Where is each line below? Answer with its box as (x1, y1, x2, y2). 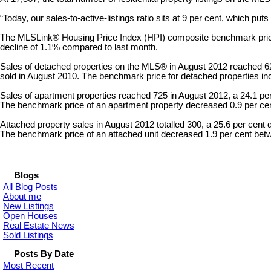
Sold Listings (3, 230, 53, 241)
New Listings (3, 201, 54, 212)
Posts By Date (14, 249, 74, 260)
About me (3, 192, 41, 202)
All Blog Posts (3, 182, 58, 192)
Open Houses (3, 211, 58, 221)
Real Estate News (3, 221, 74, 231)
